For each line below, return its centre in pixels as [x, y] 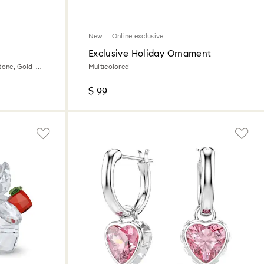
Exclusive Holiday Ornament [150, 54]
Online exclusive [138, 36]
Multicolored [109, 67]
